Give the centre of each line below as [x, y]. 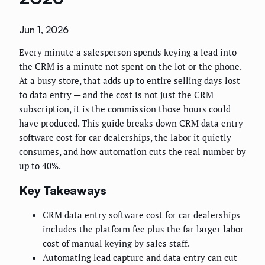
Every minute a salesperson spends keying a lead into [128, 52]
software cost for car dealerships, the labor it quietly [125, 138]
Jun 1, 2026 [44, 30]
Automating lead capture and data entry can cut [140, 258]
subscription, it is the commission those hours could [125, 109]
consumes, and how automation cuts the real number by [132, 152]
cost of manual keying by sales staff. [116, 243]
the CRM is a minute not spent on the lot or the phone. [130, 67]
